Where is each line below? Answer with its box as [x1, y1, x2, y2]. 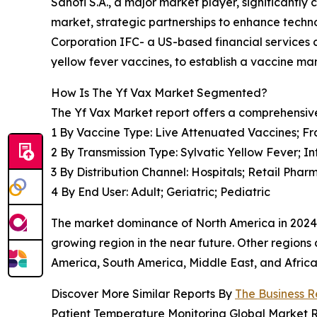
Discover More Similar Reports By [51, 286, 235, 301]
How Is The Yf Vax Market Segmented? [51, 85, 267, 100]
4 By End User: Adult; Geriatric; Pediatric [51, 184, 270, 199]
